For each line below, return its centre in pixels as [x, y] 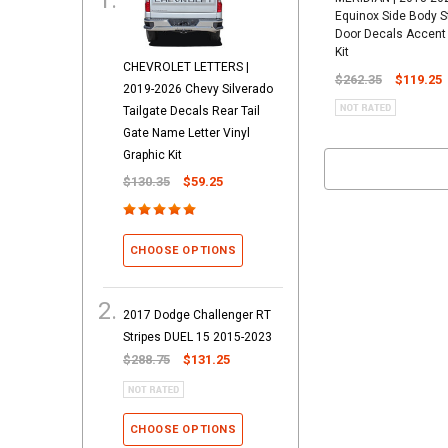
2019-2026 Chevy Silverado [198, 88]
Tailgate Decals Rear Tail [191, 110]
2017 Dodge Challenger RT [197, 314]
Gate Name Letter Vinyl [186, 132]
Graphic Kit [152, 154]
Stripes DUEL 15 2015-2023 [197, 336]
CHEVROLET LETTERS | [186, 66]
